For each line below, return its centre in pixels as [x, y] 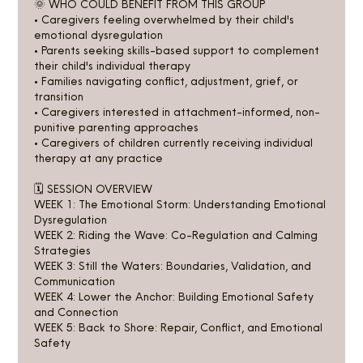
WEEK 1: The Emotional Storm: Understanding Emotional [180, 204]
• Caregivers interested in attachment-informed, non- [177, 111]
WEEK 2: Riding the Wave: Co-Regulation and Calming [176, 235]
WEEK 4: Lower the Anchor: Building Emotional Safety [174, 296]
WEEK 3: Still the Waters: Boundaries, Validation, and [173, 265]
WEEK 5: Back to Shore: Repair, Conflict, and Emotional [179, 327]
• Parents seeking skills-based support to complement [177, 50]
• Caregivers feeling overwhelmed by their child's [164, 19]
